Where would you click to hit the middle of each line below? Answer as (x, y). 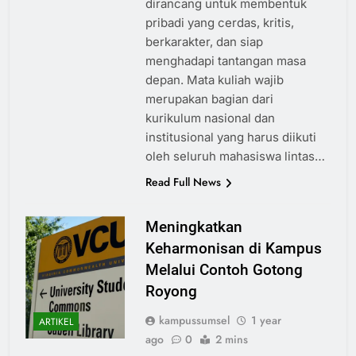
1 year (266, 321)
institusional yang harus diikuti (230, 137)
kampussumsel (194, 321)
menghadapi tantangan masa (225, 61)
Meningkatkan (193, 227)
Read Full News (183, 182)
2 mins (231, 340)
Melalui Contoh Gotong (224, 270)
